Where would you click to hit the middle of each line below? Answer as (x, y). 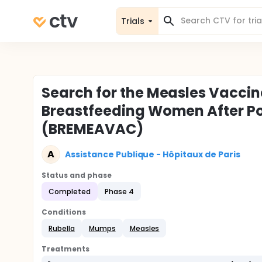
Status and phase (77, 175)
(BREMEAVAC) (92, 129)
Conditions (64, 212)
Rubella (62, 228)
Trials (133, 21)
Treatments (65, 249)
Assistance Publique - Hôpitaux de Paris (153, 154)
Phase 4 (119, 191)
